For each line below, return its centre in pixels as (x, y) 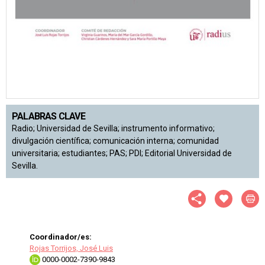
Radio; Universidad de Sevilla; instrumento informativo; (113, 129)
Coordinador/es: (61, 237)
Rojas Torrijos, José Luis (71, 248)
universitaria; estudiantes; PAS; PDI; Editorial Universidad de (122, 153)
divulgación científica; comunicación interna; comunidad (115, 141)
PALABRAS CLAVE (49, 117)
